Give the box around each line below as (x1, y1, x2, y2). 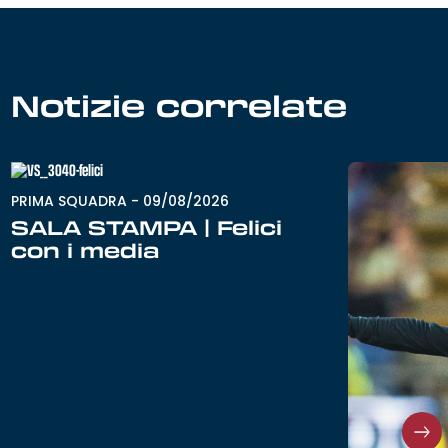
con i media (11, 236, 161, 265)
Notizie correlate (11, 84, 348, 127)
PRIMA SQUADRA (11, 191, 128, 212)
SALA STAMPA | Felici (11, 213, 283, 242)
